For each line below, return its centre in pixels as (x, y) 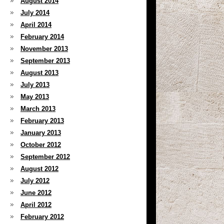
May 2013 (35, 97)
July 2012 (35, 181)
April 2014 (36, 25)
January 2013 (41, 133)
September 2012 (45, 157)
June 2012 (36, 193)
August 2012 (39, 169)
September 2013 (45, 61)
